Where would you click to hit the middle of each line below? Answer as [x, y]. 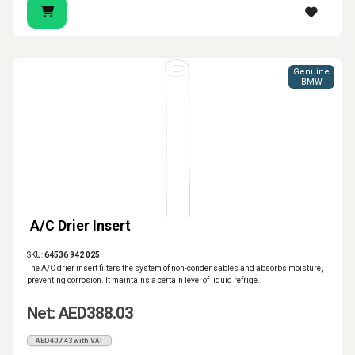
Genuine [311, 72]
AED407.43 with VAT [69, 341]
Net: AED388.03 [80, 313]
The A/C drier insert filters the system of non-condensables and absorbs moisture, [175, 269]
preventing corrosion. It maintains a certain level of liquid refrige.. [145, 281]
